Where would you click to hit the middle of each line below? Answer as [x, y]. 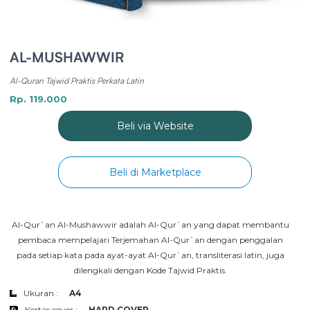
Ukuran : [41, 293]
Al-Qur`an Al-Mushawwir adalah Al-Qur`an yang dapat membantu [152, 225]
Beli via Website [155, 126]
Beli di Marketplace [155, 173]
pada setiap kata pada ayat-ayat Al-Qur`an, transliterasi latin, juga [152, 255]
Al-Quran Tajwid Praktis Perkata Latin [77, 81]
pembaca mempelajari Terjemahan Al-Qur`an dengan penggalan [152, 240]
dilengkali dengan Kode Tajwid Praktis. [152, 271]
